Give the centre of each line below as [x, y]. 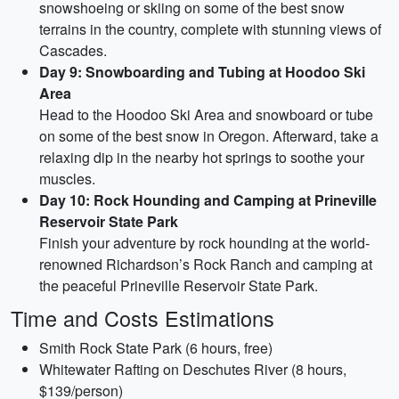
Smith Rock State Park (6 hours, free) [156, 348]
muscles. [67, 179]
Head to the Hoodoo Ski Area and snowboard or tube [206, 114]
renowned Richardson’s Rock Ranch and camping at [206, 264]
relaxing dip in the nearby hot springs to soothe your [202, 157]
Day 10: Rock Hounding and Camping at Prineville [208, 200]
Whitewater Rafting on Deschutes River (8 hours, [193, 369]
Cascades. [73, 50]
